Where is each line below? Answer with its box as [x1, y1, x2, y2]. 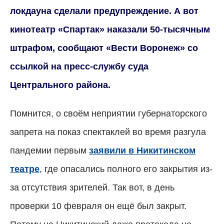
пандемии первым [10, 145, 89, 155]
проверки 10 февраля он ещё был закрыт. [10, 200, 186, 211]
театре [10, 163, 39, 174]
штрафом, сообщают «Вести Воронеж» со [10, 42, 198, 53]
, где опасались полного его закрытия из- [39, 163, 212, 174]
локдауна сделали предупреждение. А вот [10, 5, 198, 16]
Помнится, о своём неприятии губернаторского [10, 108, 207, 118]
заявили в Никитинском [89, 145, 195, 155]
